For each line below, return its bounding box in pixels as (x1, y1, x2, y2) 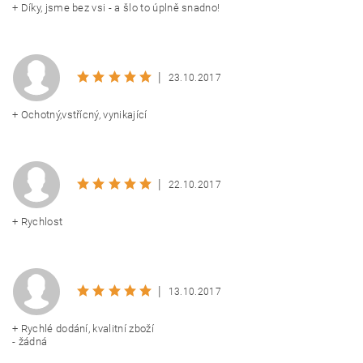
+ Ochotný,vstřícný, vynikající (12, 109, 147, 121)
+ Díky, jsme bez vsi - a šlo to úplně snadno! (12, 2, 220, 14)
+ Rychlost (12, 216, 63, 228)
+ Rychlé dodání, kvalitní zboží (12, 322, 154, 335)
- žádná (12, 335, 48, 348)
